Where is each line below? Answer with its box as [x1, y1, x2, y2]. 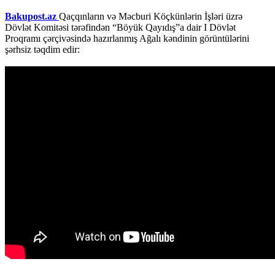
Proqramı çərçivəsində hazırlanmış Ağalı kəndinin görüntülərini [5, 33, 249, 44]
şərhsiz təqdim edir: [5, 44, 80, 55]
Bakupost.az [5, 10, 59, 21]
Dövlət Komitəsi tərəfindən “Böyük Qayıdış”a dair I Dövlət [5, 21, 236, 33]
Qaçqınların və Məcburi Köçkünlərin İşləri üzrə [59, 10, 242, 21]
